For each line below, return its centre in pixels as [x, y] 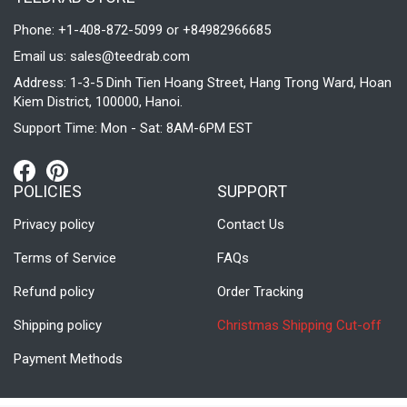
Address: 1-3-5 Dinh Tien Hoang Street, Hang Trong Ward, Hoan [203, 82]
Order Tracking [260, 291]
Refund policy [54, 291]
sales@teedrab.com [130, 56]
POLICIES [48, 191]
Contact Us [251, 224]
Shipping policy [58, 325]
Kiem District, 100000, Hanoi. [98, 101]
